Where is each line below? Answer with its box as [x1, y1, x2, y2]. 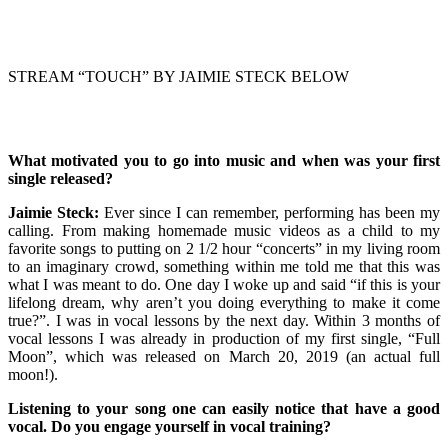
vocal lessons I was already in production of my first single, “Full [8, 329, 440, 347]
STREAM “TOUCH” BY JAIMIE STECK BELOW [8, 67, 349, 85]
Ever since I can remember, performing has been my [104, 203, 440, 221]
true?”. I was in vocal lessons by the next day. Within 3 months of [8, 311, 440, 329]
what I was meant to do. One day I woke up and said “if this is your [8, 275, 440, 293]
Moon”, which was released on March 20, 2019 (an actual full [8, 347, 440, 365]
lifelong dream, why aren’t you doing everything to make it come [8, 293, 440, 311]
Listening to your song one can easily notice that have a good [8, 399, 440, 417]
